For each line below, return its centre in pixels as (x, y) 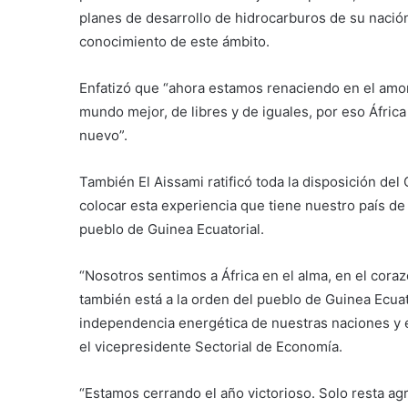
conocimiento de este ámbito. (174, 42)
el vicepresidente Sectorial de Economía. (211, 347)
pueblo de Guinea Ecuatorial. (172, 229)
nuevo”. (103, 136)
